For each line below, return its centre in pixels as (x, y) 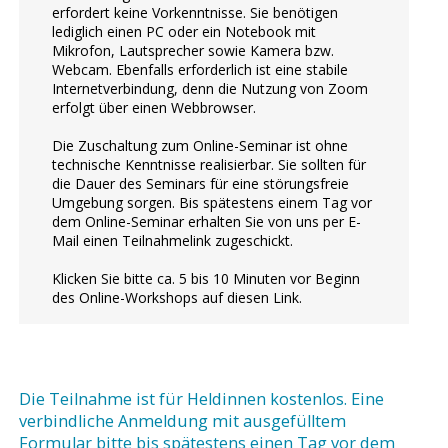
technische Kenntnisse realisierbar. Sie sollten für (209, 164)
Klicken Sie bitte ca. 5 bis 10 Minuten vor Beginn (206, 278)
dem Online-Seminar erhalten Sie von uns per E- (207, 221)
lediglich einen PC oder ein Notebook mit (184, 31)
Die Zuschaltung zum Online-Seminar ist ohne (200, 145)
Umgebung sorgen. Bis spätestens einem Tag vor (212, 202)
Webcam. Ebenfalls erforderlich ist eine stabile (200, 69)
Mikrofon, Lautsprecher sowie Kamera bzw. (193, 50)
